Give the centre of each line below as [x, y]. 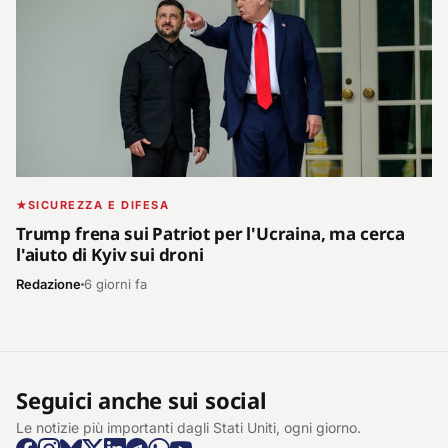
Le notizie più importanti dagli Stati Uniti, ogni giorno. [188, 427]
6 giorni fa [115, 283]
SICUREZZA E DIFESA [98, 205]
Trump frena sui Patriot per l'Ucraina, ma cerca [211, 233]
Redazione [48, 283]
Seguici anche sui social [141, 399]
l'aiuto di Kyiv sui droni [110, 254]
